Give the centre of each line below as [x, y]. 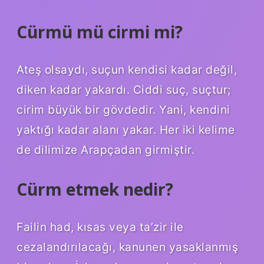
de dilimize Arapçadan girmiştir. [105, 150]
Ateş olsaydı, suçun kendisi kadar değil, [127, 70]
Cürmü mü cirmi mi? [100, 32]
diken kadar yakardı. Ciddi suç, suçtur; [124, 90]
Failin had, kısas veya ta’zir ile [100, 227]
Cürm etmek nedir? [95, 189]
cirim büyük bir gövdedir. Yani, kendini [123, 110]
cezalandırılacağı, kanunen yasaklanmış [127, 247]
